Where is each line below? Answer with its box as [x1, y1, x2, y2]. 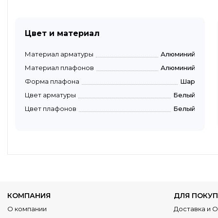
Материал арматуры [25, 50, 93, 58]
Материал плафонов [25, 63, 94, 72]
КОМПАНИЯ [7, 191, 51, 200]
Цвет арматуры [25, 91, 76, 99]
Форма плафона [25, 77, 79, 85]
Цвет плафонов [25, 104, 76, 112]
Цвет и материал [25, 28, 100, 38]
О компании [7, 204, 47, 213]
